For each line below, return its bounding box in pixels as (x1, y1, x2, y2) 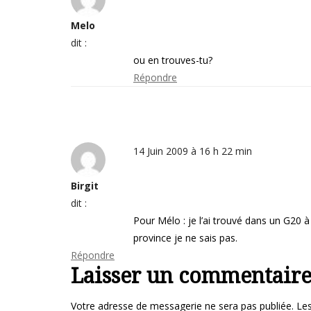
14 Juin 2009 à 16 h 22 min (133, 144, 252, 158)
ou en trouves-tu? (133, 53, 212, 67)
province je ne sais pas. (133, 231, 237, 244)
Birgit (71, 179, 99, 192)
